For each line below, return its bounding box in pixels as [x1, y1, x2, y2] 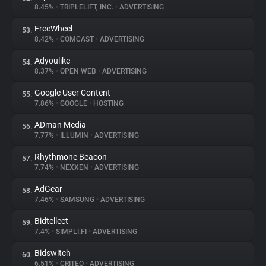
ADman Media [34, 120, 86, 129]
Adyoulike [34, 56, 70, 65]
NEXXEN [58, 163, 90, 172]
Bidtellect [34, 216, 68, 226]
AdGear [34, 184, 62, 194]
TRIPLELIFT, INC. [58, 3, 115, 11]
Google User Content [34, 88, 110, 97]
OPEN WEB [58, 67, 98, 75]
